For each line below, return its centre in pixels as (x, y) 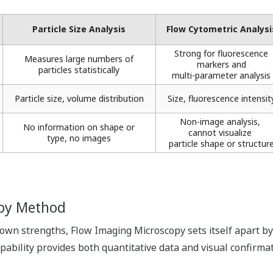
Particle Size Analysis (79, 29)
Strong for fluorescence (222, 54)
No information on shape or (79, 127)
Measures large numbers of (79, 59)
